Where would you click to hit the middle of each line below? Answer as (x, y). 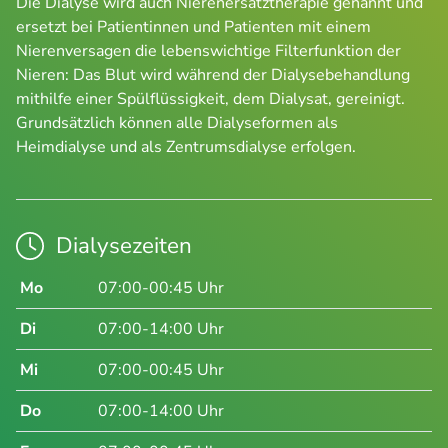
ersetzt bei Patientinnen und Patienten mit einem (193, 26)
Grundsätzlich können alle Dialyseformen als (177, 122)
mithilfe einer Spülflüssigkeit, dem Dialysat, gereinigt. (210, 98)
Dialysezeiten (124, 245)
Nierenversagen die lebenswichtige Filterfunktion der (208, 50)
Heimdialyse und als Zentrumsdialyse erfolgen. (186, 146)
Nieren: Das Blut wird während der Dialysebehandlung (213, 74)
